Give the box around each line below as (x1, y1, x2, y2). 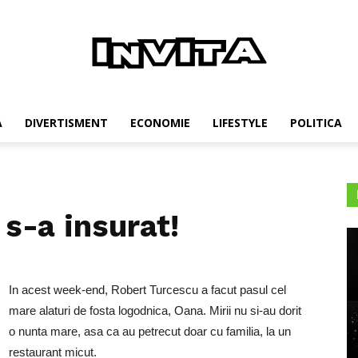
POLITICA (289, 115, 342, 130)
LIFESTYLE (212, 115, 268, 130)
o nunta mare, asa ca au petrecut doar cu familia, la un (9, 324, 291, 338)
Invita (178, 113, 205, 127)
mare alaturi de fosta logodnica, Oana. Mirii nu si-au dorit (9, 304, 301, 317)
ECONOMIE (129, 115, 190, 130)
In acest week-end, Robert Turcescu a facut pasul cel (9, 283, 286, 296)
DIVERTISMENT (24, 115, 108, 130)
